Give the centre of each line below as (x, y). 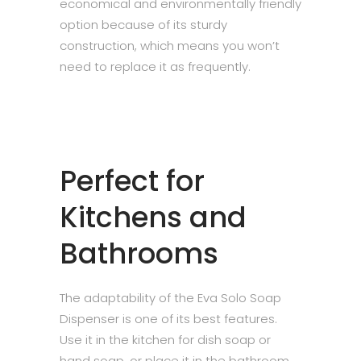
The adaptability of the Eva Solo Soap (170, 298)
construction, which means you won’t (170, 46)
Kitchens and (153, 217)
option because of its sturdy (143, 25)
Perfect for (132, 181)
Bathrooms (139, 253)
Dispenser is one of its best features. (168, 319)
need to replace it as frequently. (155, 66)
